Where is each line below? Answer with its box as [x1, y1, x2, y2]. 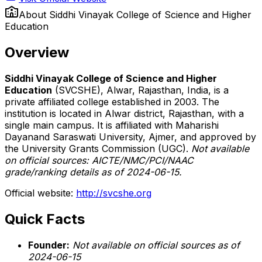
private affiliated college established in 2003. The [5, 95, 219, 108]
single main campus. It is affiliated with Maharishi [5, 119, 219, 131]
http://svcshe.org [76, 187, 151, 199]
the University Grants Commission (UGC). [5, 142, 191, 154]
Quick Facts [5, 210, 85, 227]
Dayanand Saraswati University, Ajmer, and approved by [5, 130, 256, 143]
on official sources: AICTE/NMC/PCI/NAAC [5, 154, 194, 166]
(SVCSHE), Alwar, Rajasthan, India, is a [52, 84, 229, 96]
